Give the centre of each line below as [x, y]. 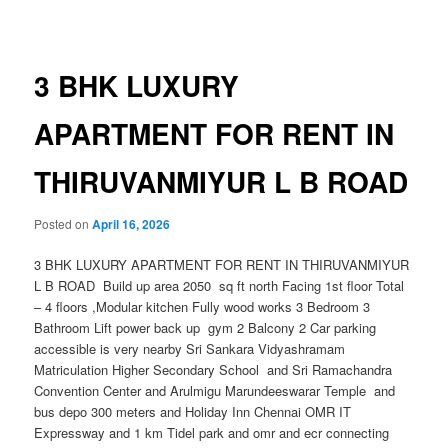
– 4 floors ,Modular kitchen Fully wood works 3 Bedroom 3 [202, 306]
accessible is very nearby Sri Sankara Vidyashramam [190, 348]
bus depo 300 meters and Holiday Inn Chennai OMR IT [193, 411]
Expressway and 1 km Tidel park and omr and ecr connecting [212, 432]
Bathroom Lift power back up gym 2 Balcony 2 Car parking [205, 327]
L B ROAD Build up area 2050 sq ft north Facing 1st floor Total [219, 285]
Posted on [63, 223]
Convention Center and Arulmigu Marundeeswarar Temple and [215, 390]
